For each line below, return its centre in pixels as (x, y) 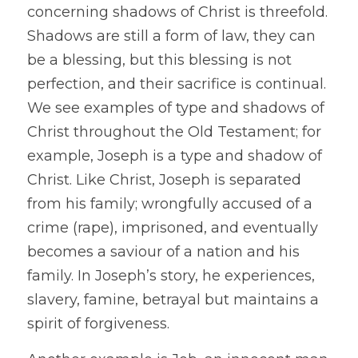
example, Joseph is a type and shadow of (175, 156)
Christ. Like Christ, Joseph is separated (164, 180)
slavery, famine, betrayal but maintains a (173, 300)
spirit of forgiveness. (98, 324)
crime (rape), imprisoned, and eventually (173, 228)
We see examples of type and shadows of (176, 108)
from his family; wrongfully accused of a (170, 204)
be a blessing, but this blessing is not (159, 60)
